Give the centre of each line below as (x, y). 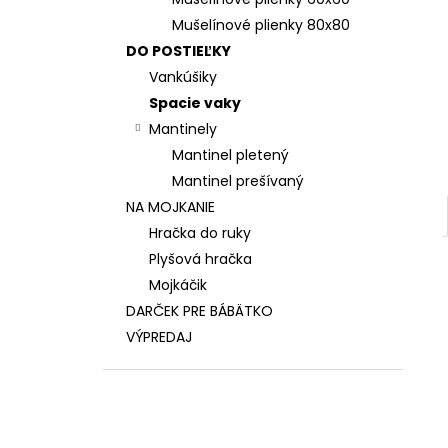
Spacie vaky (195, 103)
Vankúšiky (183, 77)
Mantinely (183, 129)
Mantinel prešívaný (238, 181)
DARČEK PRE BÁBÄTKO (199, 311)
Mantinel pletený (230, 155)
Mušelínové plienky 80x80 (261, 25)
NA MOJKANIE (170, 207)
